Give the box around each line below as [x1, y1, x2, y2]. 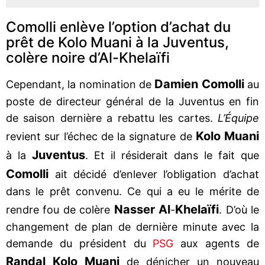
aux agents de [180, 237, 260, 250]
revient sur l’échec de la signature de [6, 130, 196, 143]
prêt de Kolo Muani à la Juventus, [6, 33, 229, 51]
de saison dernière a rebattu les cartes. [6, 111, 218, 124]
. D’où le [219, 203, 260, 216]
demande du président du [6, 237, 153, 250]
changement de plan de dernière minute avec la [6, 220, 259, 233]
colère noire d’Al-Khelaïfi [6, 49, 170, 66]
